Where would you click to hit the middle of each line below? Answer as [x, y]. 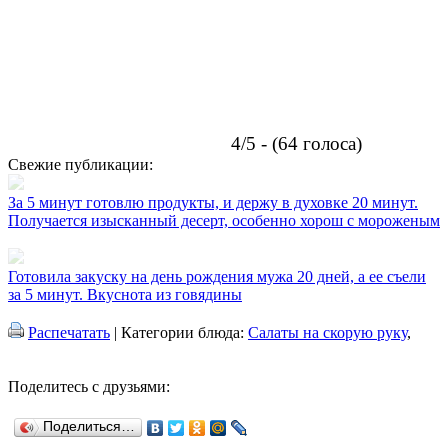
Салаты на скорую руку [327, 332]
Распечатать [69, 332]
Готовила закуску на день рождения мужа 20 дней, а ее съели [217, 276]
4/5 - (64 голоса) [296, 143]
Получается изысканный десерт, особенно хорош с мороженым [224, 220]
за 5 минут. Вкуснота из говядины [125, 294]
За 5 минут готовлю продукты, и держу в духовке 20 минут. [213, 202]
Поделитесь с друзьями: [89, 386]
